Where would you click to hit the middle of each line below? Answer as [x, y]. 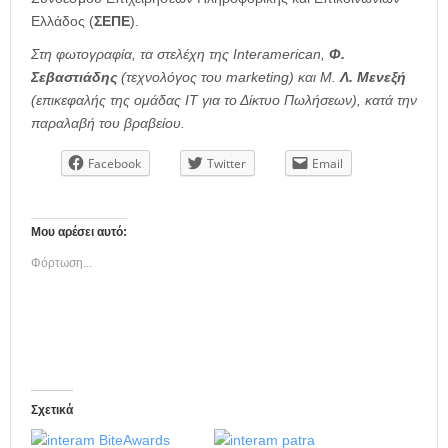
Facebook [114, 164]
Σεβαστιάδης [74, 77]
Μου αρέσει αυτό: [79, 231]
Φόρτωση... [61, 262]
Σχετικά [52, 409]
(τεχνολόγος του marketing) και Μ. [228, 77]
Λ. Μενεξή [373, 77]
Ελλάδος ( [62, 21]
